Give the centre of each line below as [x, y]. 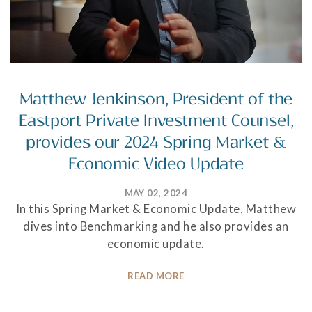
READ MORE [156, 276]
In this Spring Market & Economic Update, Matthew [156, 209]
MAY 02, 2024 [156, 193]
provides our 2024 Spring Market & [156, 142]
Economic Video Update [156, 164]
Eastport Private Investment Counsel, [156, 120]
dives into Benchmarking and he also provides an [156, 226]
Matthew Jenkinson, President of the [156, 99]
